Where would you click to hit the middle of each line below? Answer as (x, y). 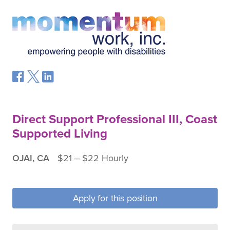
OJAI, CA (31, 158)
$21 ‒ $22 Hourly (93, 158)
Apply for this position (115, 198)
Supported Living (60, 134)
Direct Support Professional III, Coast (115, 119)
